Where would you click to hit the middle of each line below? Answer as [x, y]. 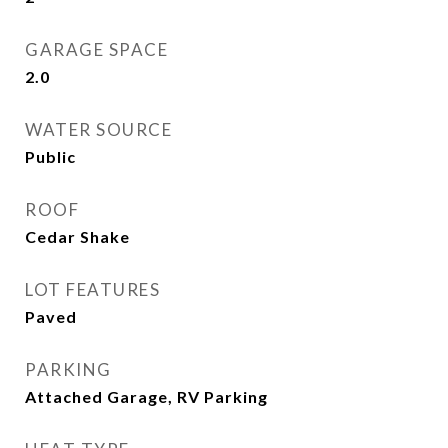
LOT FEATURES [92, 289]
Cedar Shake [77, 236]
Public [50, 156]
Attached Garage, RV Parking [146, 396]
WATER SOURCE [98, 129]
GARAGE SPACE [96, 49]
